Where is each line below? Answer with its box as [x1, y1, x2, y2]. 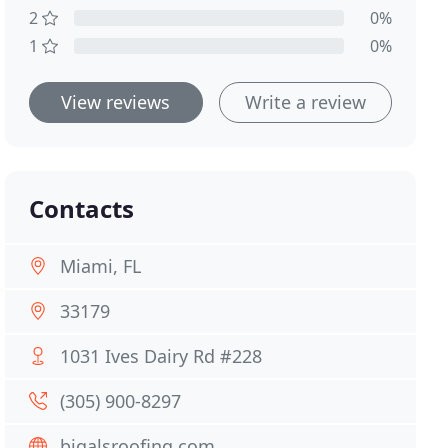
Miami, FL [60, 254, 142, 278]
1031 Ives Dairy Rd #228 [60, 344, 263, 368]
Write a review [244, 90, 366, 114]
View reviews [61, 90, 171, 114]
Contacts [29, 192, 135, 225]
